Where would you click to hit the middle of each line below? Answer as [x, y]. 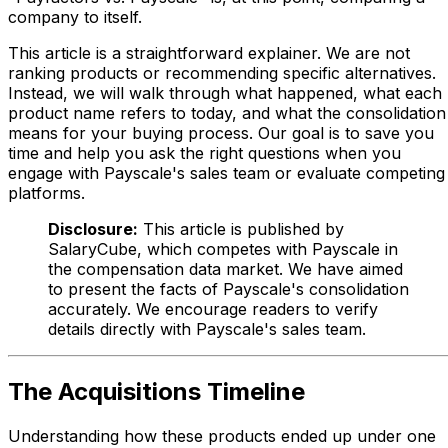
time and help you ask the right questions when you [204, 153]
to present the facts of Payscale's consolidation [228, 289]
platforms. [46, 193]
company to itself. [75, 17]
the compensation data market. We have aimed [225, 269]
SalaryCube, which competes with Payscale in [223, 249]
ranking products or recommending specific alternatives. [222, 73]
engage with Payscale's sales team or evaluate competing [226, 173]
